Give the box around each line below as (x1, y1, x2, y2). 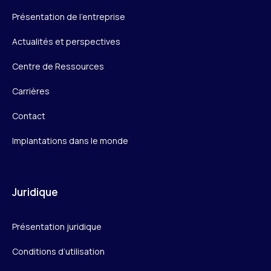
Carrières (12, 85, 50, 97)
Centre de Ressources (12, 60, 104, 72)
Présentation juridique (12, 220, 102, 232)
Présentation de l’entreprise (12, 10, 125, 22)
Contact (12, 109, 45, 122)
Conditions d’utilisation (12, 245, 105, 257)
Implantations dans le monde (12, 134, 128, 146)
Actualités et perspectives (12, 35, 120, 47)
